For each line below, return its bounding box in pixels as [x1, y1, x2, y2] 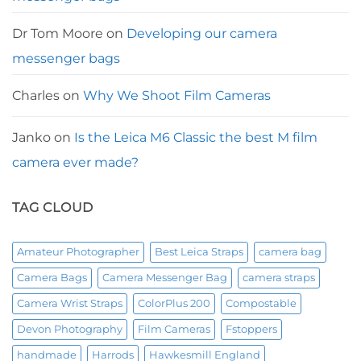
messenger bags [12, 50, 120, 66]
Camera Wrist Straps [17, 297, 122, 310]
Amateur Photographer [17, 246, 139, 259]
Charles [12, 87, 60, 103]
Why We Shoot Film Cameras [83, 87, 271, 103]
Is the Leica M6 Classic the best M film [74, 129, 317, 145]
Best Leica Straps [155, 246, 243, 259]
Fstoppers [226, 323, 277, 336]
